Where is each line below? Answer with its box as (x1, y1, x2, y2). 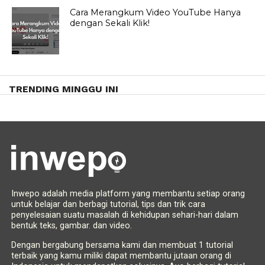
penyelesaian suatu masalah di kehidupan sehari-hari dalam (11, 210, 238, 221)
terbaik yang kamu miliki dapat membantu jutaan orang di (11, 251, 231, 261)
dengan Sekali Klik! (70, 18, 150, 29)
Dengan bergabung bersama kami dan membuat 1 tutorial (11, 240, 233, 251)
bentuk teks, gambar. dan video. (11, 221, 132, 231)
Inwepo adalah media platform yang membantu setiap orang (11, 189, 245, 199)
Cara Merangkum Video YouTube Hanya (70, 7, 241, 18)
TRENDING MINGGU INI (9, 83, 118, 95)
